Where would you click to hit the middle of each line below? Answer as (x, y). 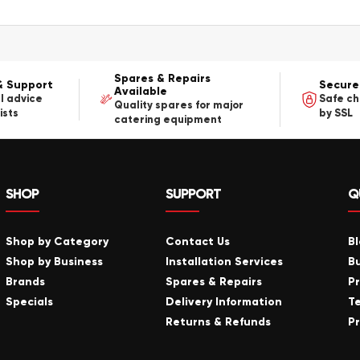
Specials (29, 302)
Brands (25, 282)
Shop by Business (54, 262)
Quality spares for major (178, 105)
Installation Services (224, 262)
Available (140, 91)
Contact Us (197, 242)
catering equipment (168, 119)
